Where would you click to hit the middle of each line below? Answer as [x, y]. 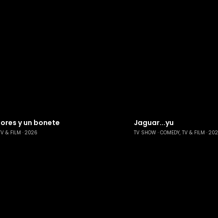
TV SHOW [145, 132]
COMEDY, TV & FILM [182, 132]
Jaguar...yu [154, 123]
